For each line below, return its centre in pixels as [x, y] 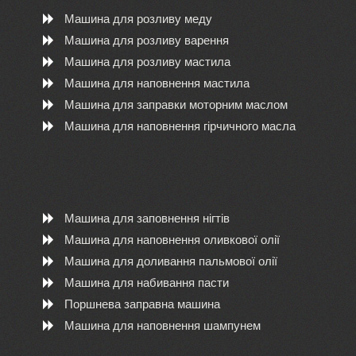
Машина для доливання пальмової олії [170, 261]
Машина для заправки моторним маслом [176, 104]
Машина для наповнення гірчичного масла [180, 126]
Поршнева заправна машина [142, 304]
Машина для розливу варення [146, 40]
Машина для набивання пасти [146, 282]
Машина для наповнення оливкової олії [172, 240]
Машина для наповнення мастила [157, 83]
